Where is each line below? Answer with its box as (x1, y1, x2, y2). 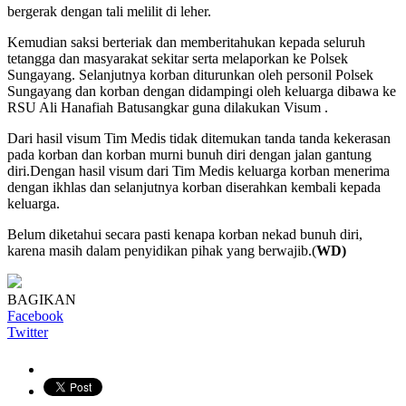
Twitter (7, 324, 48, 340)
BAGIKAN (7, 291, 76, 307)
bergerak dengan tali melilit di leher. (7, 3, 211, 19)
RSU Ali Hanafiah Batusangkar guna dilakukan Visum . (7, 99, 328, 115)
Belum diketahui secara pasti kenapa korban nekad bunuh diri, (7, 226, 362, 242)
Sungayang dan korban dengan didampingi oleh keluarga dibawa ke (7, 82, 396, 99)
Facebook (7, 307, 63, 324)
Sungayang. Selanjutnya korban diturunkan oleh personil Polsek (7, 66, 373, 82)
